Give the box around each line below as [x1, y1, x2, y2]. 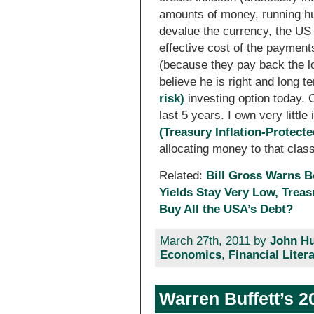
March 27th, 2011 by [159, 234, 270, 248]
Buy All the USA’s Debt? [159, 202, 294, 216]
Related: [159, 168, 207, 182]
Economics [159, 248, 221, 262]
